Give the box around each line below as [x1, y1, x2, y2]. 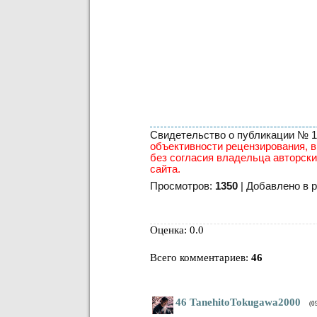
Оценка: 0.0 [150, 224, 204, 236]
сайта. [150, 163, 180, 175]
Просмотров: [150, 180, 215, 192]
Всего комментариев [150, 251, 246, 263]
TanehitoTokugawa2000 [190, 296, 301, 308]
